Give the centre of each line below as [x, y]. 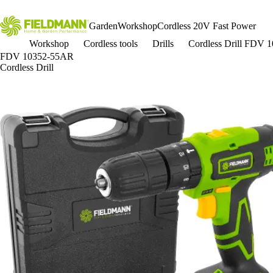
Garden [103, 26]
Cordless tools [111, 44]
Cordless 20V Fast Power [207, 26]
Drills [163, 44]
